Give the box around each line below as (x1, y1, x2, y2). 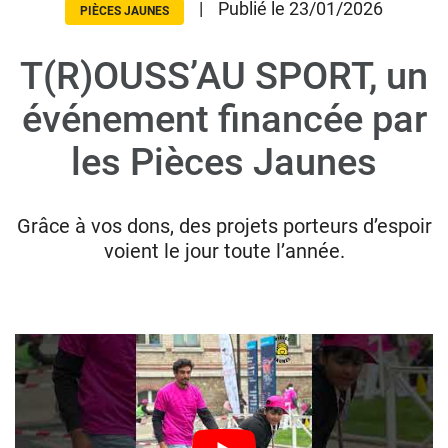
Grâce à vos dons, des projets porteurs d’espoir (16, 214, 432, 238)
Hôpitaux (18, 87, 67, 102)
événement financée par (21, 97, 427, 141)
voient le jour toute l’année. (103, 239, 345, 263)
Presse (18, 147, 58, 162)
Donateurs (18, 57, 77, 72)
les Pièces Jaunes (71, 140, 377, 184)
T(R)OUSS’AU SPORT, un (20, 54, 428, 98)
